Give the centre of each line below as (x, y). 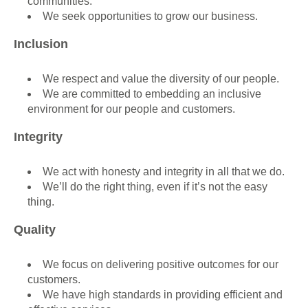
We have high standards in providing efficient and (163, 295)
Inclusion (41, 44)
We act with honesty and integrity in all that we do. (164, 172)
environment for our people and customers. (131, 109)
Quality (35, 230)
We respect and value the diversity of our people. (161, 79)
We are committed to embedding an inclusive (152, 94)
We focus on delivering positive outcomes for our (161, 264)
